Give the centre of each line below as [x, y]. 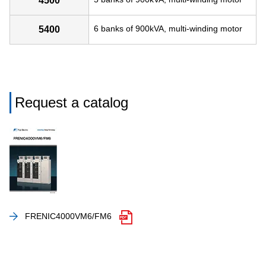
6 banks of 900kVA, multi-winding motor [168, 28]
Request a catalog [72, 102]
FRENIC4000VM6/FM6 [68, 216]
